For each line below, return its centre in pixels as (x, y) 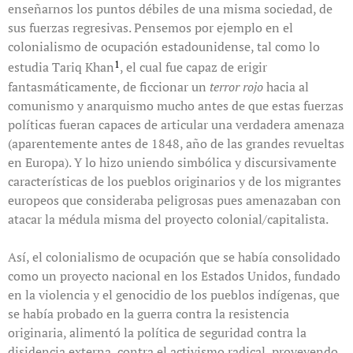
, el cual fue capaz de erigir (193, 67)
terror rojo (238, 86)
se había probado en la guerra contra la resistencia (149, 313)
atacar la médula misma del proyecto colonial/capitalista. (168, 219)
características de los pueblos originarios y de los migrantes (175, 181)
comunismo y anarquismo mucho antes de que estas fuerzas (176, 105)
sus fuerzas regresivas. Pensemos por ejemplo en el (150, 28)
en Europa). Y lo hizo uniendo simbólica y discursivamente (172, 162)
